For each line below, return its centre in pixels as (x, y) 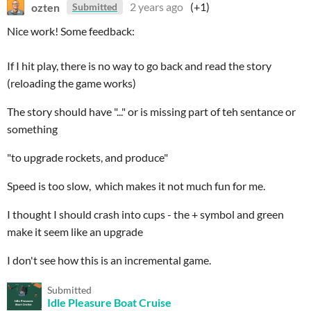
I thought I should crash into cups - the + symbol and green (145, 214)
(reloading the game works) (72, 83)
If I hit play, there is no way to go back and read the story (139, 66)
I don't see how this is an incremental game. (109, 260)
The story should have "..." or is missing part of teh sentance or (151, 111)
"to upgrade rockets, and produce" (87, 157)
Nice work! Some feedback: (71, 31)
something (32, 129)
